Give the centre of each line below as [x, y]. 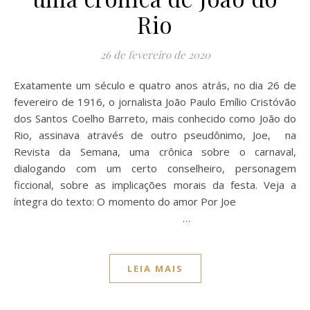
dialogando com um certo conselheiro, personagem [155, 168]
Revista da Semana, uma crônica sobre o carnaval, [155, 152]
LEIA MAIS [155, 269]
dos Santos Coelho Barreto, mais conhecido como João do [155, 119]
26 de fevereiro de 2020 [155, 55]
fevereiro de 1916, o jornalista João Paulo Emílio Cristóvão [155, 102]
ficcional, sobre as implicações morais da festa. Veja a [155, 185]
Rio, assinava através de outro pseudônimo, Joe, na [155, 135]
